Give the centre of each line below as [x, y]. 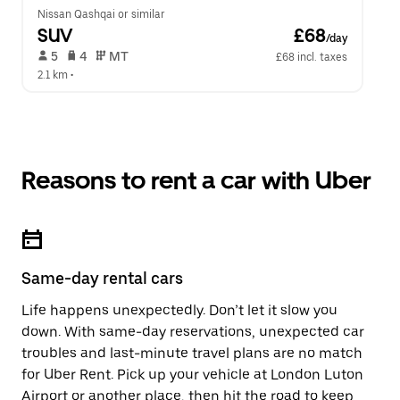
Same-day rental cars [102, 278]
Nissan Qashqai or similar [101, 14]
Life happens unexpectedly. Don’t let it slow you [179, 310]
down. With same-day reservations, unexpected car [193, 332]
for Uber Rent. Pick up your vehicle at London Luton [192, 375]
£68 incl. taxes [312, 57]
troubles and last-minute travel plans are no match [192, 353]
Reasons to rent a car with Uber [196, 180]
